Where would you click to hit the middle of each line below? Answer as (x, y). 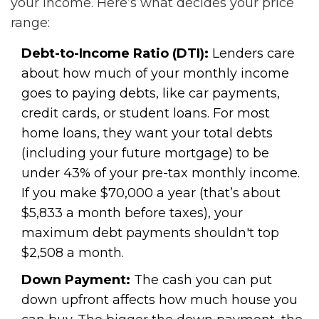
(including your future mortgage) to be (145, 153)
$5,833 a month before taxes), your (132, 213)
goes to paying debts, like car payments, (151, 94)
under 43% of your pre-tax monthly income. (161, 173)
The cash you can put (201, 280)
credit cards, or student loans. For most (146, 114)
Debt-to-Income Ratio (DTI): (115, 54)
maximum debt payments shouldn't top (150, 233)
